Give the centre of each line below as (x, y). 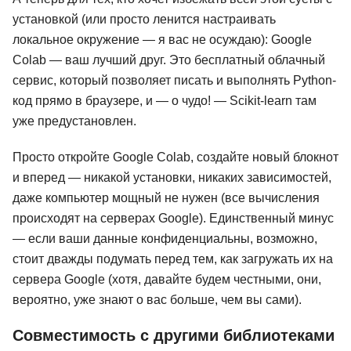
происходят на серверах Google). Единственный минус (173, 219)
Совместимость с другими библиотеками (174, 336)
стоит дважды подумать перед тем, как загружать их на (173, 259)
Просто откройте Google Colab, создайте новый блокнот (175, 157)
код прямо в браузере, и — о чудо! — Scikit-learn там (165, 101)
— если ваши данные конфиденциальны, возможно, (165, 239)
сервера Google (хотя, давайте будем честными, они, (167, 280)
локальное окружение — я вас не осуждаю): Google (162, 40)
